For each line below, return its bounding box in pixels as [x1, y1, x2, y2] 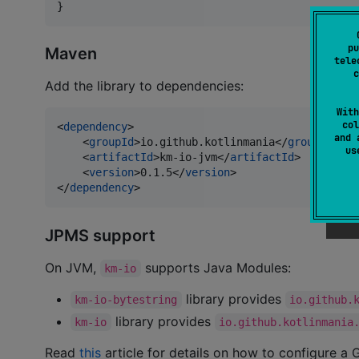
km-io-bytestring [75, 292, 178, 306]
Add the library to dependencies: [45, 78, 244, 95]
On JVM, [45, 259, 100, 276]
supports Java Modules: [140, 259, 291, 276]
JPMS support [45, 225, 155, 245]
